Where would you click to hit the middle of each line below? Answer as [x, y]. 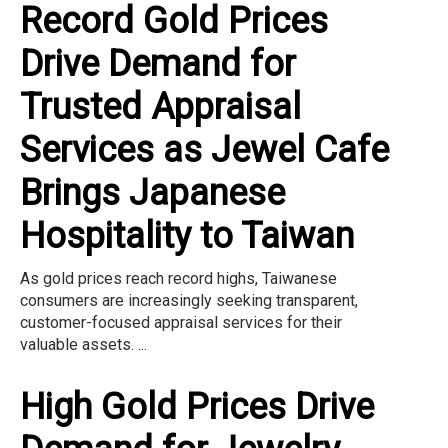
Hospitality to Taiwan [187, 235]
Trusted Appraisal [160, 106]
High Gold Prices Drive [197, 406]
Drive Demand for [158, 63]
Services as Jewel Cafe [204, 149]
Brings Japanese [152, 192]
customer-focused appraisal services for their [181, 322]
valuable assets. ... [83, 344]
